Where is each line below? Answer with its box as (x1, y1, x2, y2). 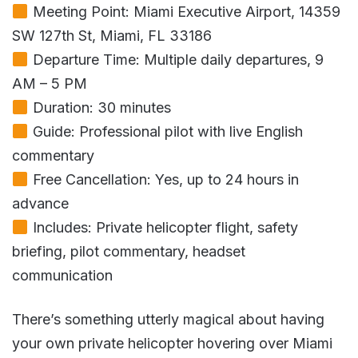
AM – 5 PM (12, 75, 87, 93)
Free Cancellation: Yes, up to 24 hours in (28, 171, 299, 189)
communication (12, 267, 113, 284)
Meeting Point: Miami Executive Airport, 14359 (28, 3, 340, 21)
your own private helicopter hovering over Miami (12, 335, 332, 352)
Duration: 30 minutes (28, 99, 171, 117)
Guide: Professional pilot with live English (28, 123, 303, 141)
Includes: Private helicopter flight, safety (28, 219, 298, 237)
